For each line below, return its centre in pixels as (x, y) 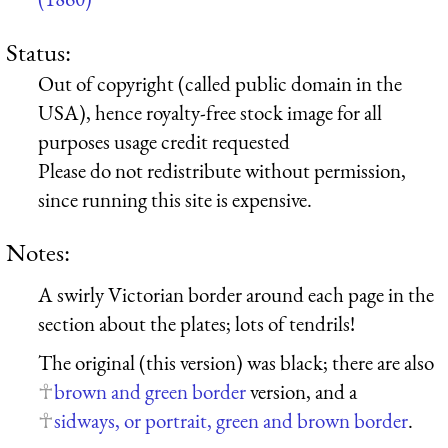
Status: (38, 51)
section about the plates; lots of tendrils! (196, 323)
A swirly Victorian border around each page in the (236, 294)
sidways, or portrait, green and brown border (231, 421)
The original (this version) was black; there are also (236, 363)
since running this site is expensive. (175, 199)
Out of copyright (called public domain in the (220, 83)
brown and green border (150, 392)
